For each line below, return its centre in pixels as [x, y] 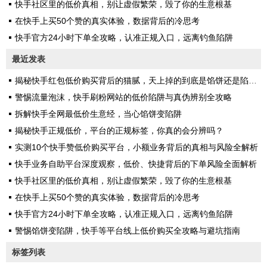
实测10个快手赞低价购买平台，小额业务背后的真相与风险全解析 [136, 147]
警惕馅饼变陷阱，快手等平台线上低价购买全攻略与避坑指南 [128, 230]
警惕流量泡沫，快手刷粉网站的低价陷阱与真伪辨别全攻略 [123, 97]
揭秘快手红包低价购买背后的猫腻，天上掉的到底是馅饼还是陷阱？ [132, 80]
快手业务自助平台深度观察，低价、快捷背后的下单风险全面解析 [136, 164]
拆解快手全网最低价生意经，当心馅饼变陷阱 [98, 114]
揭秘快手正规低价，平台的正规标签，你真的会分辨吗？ [119, 130]
